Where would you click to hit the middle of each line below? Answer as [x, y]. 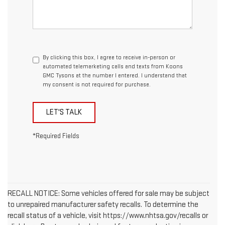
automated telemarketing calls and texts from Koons [113, 67]
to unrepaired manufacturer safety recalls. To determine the [103, 205]
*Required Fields [56, 136]
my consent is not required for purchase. [97, 85]
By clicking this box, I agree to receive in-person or [109, 58]
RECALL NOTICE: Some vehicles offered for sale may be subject [108, 194]
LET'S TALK [64, 113]
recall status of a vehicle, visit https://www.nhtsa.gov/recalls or [108, 216]
